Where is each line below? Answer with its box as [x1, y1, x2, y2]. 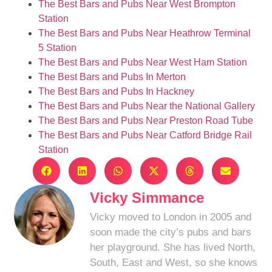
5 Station [38, 42, 77, 53]
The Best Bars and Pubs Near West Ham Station [38, 56, 248, 67]
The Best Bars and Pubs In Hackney [38, 86, 195, 97]
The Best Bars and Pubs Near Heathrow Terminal [38, 27, 251, 38]
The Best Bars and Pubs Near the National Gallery [38, 100, 256, 111]
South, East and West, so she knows [90, 256, 258, 268]
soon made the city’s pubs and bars [90, 226, 252, 238]
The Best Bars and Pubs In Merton [38, 71, 186, 82]
